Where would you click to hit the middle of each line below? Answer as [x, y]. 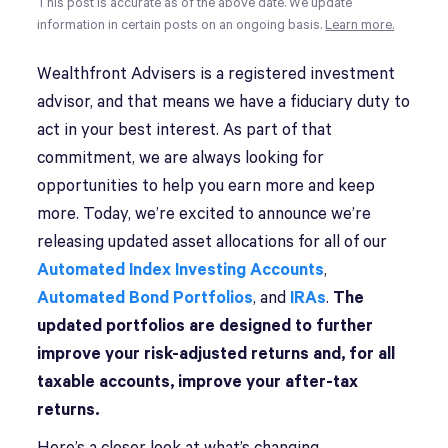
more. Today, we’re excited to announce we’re [204, 214]
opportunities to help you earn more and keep [206, 186]
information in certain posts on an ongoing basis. [181, 25]
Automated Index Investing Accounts [181, 270]
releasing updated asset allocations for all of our [212, 242]
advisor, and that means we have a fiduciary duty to [224, 102]
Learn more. [360, 25]
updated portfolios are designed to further [205, 326]
